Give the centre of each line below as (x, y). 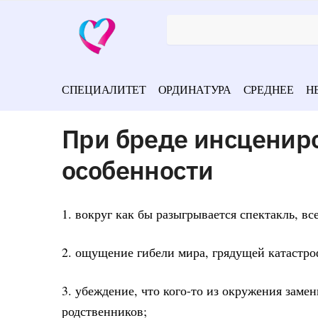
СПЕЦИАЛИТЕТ (104, 89)
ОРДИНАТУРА (194, 89)
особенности (138, 170)
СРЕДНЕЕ (268, 89)
